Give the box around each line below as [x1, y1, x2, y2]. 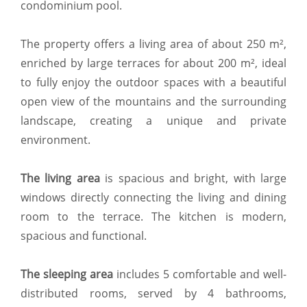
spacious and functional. [21, 228, 147, 244]
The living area [21, 171, 100, 186]
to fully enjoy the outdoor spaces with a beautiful [21, 75, 286, 90]
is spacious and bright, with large [99, 171, 286, 186]
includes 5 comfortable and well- [113, 267, 286, 282]
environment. [21, 132, 90, 148]
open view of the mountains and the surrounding [21, 94, 286, 110]
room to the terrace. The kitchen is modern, [21, 209, 286, 225]
